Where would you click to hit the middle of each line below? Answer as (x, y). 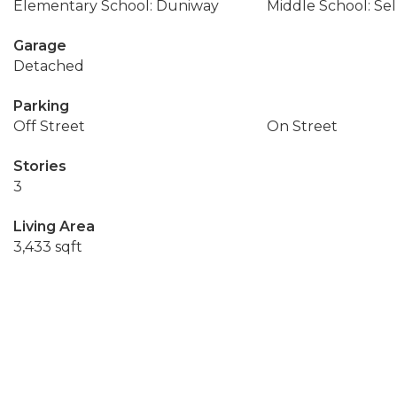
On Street (302, 126)
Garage (40, 46)
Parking (41, 106)
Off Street (49, 126)
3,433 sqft (48, 247)
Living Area (54, 226)
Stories (40, 166)
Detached (49, 66)
